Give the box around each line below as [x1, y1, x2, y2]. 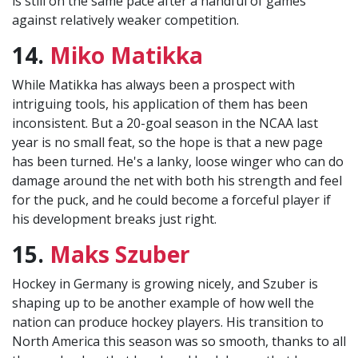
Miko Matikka [50, 40, 203, 71]
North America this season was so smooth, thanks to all [12, 332, 346, 351]
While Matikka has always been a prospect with [12, 76, 295, 94]
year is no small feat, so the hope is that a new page [12, 133, 323, 152]
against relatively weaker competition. [12, 11, 239, 30]
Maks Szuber [50, 239, 190, 270]
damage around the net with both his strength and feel [12, 172, 342, 190]
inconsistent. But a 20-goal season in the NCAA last [12, 114, 318, 133]
